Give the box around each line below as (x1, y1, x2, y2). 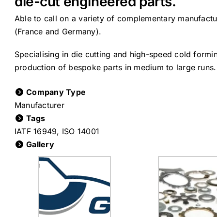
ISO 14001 (62, 126, 100, 137)
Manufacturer (14, 100, 64, 110)
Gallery (24, 139, 54, 150)
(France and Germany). (14, 27, 102, 37)
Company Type (24, 87, 86, 97)
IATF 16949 (14, 126, 57, 137)
